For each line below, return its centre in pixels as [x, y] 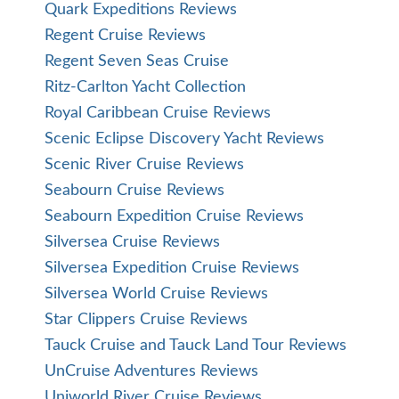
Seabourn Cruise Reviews [134, 191]
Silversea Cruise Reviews [132, 242]
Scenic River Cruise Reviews [144, 165]
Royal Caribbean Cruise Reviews [158, 113]
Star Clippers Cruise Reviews [146, 320]
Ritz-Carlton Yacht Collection [145, 87]
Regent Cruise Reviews [125, 36]
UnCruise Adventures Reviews [151, 371]
